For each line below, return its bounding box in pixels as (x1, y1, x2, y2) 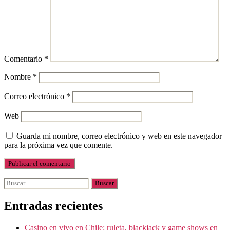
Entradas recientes (4, 199, 103, 213)
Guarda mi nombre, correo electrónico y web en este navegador (16, 131, 222, 140)
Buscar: (4, 177, 28, 186)
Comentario (4, 54, 44, 63)
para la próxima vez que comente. (4, 140, 113, 149)
